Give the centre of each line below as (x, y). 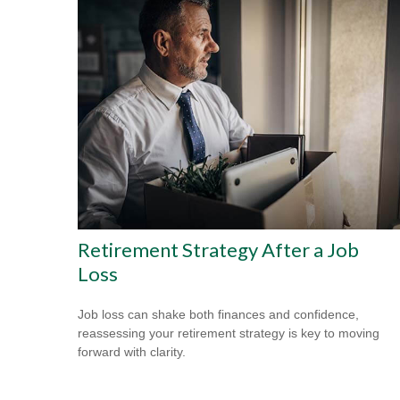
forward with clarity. (132, 351)
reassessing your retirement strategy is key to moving (229, 333)
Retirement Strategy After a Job (218, 249)
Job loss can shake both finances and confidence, (218, 314)
